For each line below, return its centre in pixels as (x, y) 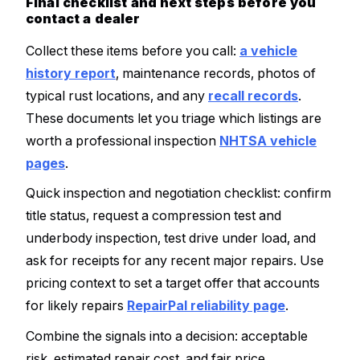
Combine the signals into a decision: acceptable (167, 335)
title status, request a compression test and (153, 216)
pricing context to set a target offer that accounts (173, 283)
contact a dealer (83, 18)
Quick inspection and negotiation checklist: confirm (178, 193)
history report (71, 73)
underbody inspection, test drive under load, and (171, 238)
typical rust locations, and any (117, 95)
